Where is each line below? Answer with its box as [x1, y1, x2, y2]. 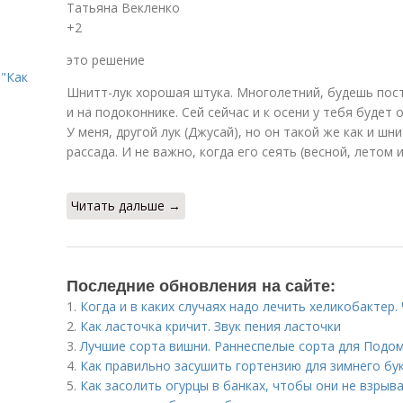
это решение [67, 51, 145, 68]
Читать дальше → [71, 197, 181, 214]
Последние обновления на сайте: [67, 273, 336, 297]
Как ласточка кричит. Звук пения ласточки [80, 318, 341, 335]
